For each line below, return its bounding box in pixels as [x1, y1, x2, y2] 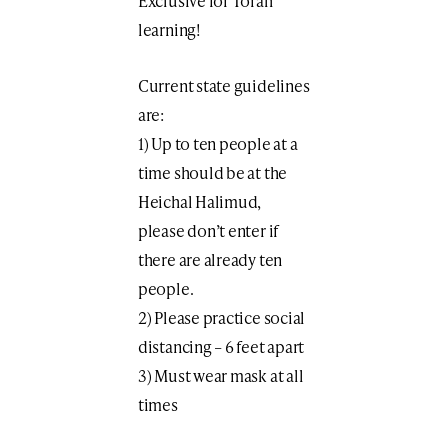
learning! [137, 17, 201, 41]
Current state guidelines [137, 73, 310, 97]
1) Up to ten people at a [137, 131, 298, 155]
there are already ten [137, 247, 283, 271]
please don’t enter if [137, 218, 279, 242]
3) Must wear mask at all [137, 363, 304, 387]
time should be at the [137, 160, 288, 184]
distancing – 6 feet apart [137, 334, 307, 358]
